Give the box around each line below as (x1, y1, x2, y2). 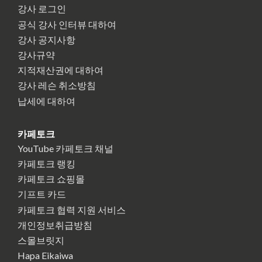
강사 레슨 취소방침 (18, 80, 96, 91)
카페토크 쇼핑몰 (18, 173, 85, 185)
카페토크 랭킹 (18, 158, 75, 170)
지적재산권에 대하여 (18, 64, 104, 76)
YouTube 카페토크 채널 (18, 142, 113, 154)
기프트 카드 (18, 188, 66, 200)
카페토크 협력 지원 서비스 (18, 204, 126, 215)
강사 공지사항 (18, 33, 75, 45)
